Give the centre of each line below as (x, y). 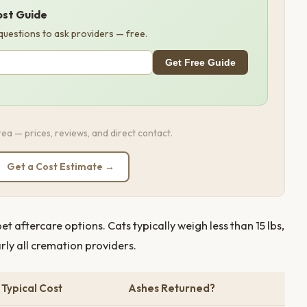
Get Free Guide (200, 62)
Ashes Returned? (172, 288)
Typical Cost (32, 288)
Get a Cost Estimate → (61, 167)
